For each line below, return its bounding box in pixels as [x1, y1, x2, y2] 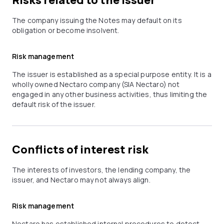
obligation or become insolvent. [12, 25, 119, 35]
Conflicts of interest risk [12, 142, 148, 157]
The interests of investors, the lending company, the [12, 165, 191, 174]
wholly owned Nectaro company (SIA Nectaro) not [12, 79, 180, 89]
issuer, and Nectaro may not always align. [12, 175, 150, 184]
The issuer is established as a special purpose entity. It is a [12, 69, 211, 79]
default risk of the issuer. [12, 99, 95, 109]
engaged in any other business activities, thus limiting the [12, 89, 207, 99]
